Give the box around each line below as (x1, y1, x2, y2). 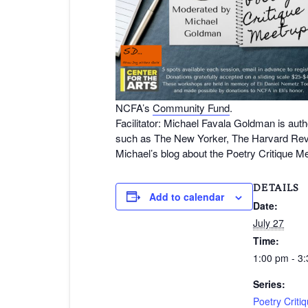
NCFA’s (115, 100, 153, 115)
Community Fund (153, 100, 230, 115)
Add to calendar (149, 189, 224, 203)
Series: (253, 276, 285, 291)
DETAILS (253, 181, 299, 194)
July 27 (253, 215, 284, 230)
